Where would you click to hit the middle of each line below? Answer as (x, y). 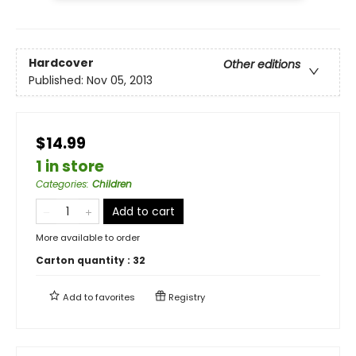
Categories (61, 184)
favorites (115, 297)
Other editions (262, 64)
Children (112, 184)
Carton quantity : (84, 260)
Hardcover (61, 62)
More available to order (88, 237)
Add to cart (143, 211)
